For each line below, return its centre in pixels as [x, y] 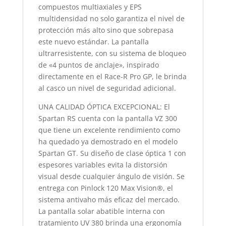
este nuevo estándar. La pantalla [93, 42]
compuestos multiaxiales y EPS [90, 7]
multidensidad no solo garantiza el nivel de [111, 18]
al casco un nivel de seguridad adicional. [107, 88]
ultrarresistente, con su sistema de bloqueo [112, 53]
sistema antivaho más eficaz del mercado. [109, 200]
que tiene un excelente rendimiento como [109, 130]
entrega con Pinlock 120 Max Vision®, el [105, 188]
